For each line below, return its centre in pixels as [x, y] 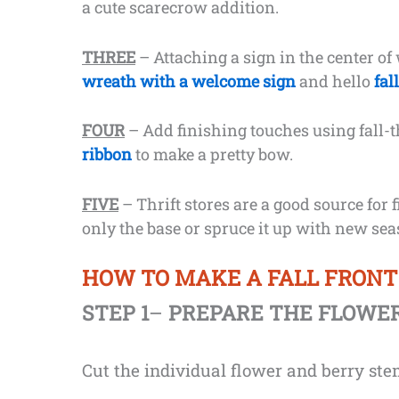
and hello [335, 81]
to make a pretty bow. [212, 155]
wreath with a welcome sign [189, 81]
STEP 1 [115, 313]
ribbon [107, 155]
